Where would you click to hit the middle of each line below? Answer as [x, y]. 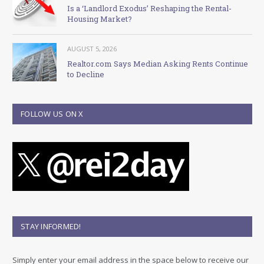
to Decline [86, 74]
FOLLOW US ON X [52, 113]
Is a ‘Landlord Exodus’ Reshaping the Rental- [149, 9]
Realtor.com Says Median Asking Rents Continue [158, 63]
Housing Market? [100, 19]
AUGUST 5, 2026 [92, 48]
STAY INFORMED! [51, 226]
